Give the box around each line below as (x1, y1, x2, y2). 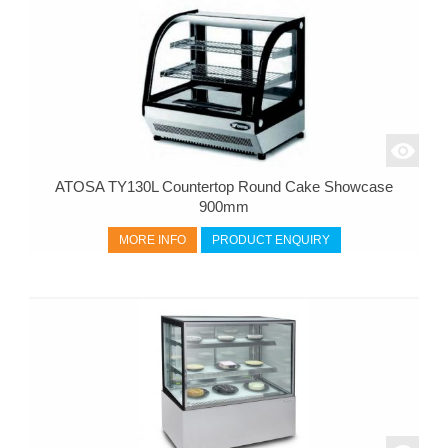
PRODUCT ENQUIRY (211, 232, 330, 247)
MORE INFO (118, 232, 186, 247)
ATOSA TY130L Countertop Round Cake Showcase (55, 178, 393, 195)
